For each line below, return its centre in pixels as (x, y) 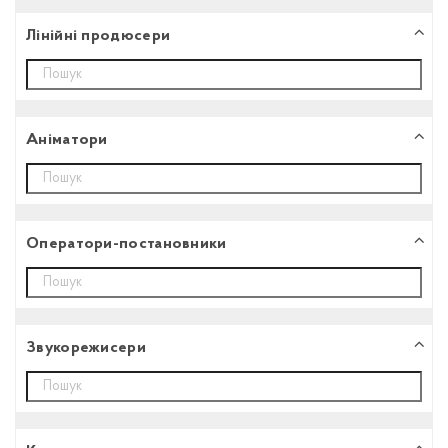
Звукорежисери (86, 347)
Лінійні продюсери (98, 35)
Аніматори (67, 139)
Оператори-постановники (126, 243)
